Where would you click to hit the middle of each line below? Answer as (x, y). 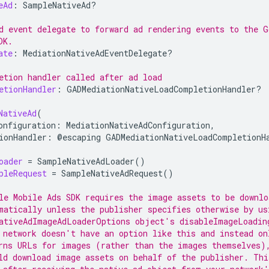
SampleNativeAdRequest (112, 173)
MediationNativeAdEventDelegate (95, 53)
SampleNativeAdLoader (86, 161)
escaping (82, 137)
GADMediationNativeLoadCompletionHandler (161, 89)
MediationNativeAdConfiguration (138, 125)
